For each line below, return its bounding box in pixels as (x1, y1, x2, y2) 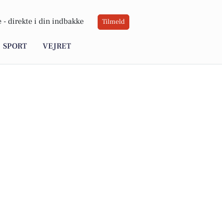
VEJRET (43, 41, 71, 52)
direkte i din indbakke (8, 16, 84, 27)
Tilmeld (102, 17, 125, 27)
